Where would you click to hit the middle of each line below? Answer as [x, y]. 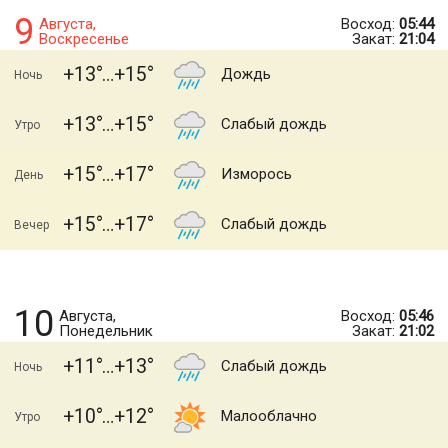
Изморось [256, 174]
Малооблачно [269, 416]
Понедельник [106, 331]
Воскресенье [84, 39]
